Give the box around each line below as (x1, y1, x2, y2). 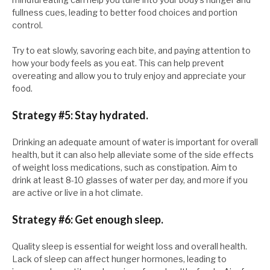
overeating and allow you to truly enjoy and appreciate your (12, 71, 246, 81)
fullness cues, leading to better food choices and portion (12, 7, 237, 18)
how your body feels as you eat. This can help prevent (12, 58, 224, 69)
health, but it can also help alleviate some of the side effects (12, 149, 254, 160)
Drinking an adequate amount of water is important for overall (12, 137, 258, 148)
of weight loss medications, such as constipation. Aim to (12, 162, 237, 173)
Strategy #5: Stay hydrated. (12, 108, 148, 122)
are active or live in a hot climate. (12, 187, 143, 198)
